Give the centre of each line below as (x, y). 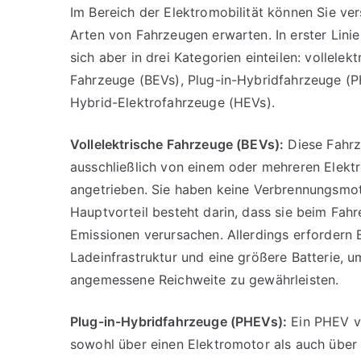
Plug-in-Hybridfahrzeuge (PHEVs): (179, 322)
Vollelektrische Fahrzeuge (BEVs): (177, 144)
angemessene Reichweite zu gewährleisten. (205, 280)
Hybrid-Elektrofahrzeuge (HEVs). (172, 102)
